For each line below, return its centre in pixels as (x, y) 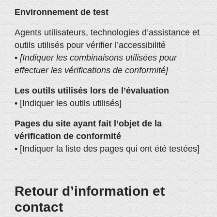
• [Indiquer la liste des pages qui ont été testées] (107, 149)
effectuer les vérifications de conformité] (91, 70)
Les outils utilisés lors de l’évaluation (92, 91)
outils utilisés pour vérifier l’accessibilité (90, 45)
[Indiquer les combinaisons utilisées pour (98, 58)
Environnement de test (62, 12)
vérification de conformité (68, 136)
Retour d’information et (90, 191)
